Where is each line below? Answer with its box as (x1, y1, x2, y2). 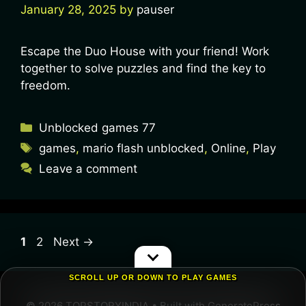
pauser (137, 2, 174, 16)
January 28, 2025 (20, 2, 116, 16)
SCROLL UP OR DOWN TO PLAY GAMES (69, 273, 237, 281)
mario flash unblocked (83, 141, 205, 155)
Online (211, 141, 247, 155)
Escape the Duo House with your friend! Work (20, 44, 269, 58)
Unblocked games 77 (39, 120, 156, 135)
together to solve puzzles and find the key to (20, 61, 266, 75)
